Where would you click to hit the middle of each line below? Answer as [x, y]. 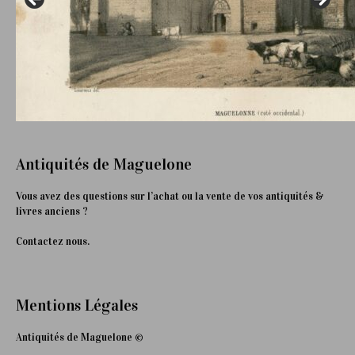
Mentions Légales [77, 305]
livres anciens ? [52, 211]
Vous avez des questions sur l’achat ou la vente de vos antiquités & [170, 196]
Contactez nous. [53, 242]
